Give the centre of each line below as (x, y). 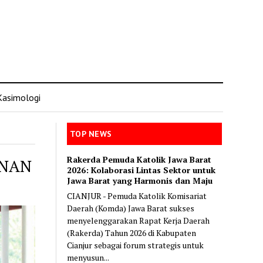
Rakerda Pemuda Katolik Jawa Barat (139, 159)
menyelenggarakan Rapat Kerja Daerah (139, 220)
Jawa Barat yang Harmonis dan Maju (140, 180)
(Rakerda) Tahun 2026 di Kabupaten (132, 232)
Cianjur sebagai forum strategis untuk (136, 245)
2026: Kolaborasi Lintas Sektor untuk (141, 170)
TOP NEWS (91, 134)
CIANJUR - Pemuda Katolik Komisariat (137, 195)
